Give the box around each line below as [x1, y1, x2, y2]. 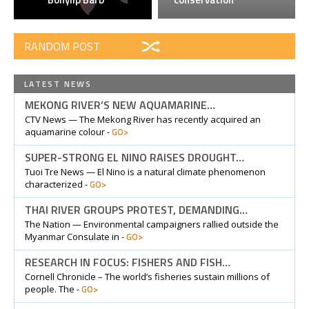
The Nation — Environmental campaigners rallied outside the [25, 218, 279, 231]
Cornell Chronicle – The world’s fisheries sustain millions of [25, 270, 270, 283]
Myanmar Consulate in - [25, 230, 126, 243]
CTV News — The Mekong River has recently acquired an [25, 113, 261, 126]
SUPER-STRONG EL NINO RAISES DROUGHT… [25, 149, 244, 166]
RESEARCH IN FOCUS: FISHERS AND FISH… [25, 254, 230, 271]
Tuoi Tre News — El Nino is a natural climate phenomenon [25, 166, 266, 179]
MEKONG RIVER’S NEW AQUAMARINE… [25, 97, 215, 114]
